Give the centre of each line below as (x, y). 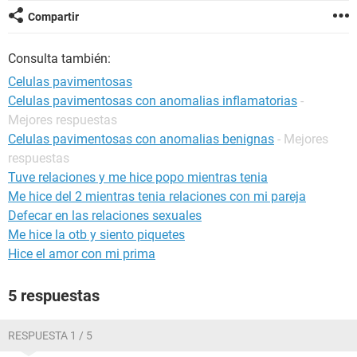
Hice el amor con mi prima (82, 254)
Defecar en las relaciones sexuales (105, 216)
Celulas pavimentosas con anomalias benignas (141, 139)
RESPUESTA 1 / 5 (50, 335)
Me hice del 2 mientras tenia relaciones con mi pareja (157, 196)
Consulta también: (59, 59)
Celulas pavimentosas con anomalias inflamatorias (153, 101)
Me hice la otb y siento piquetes (96, 235)
